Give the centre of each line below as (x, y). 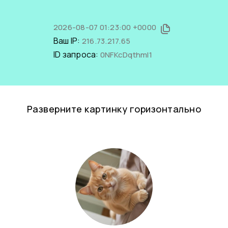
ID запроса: (77, 54)
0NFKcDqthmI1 (126, 55)
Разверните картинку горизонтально (114, 109)
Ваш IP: (67, 41)
